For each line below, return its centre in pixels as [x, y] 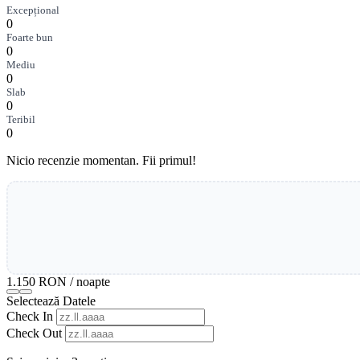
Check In [30, 316]
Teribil [21, 119]
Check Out [34, 333]
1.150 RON [37, 281]
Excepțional [33, 10]
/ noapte [90, 281]
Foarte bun [30, 37]
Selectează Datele [51, 301]
